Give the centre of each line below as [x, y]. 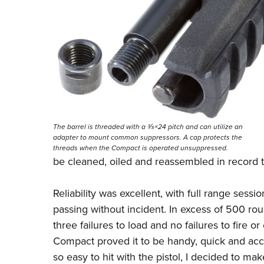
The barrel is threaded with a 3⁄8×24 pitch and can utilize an [148, 127]
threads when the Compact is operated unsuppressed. [140, 148]
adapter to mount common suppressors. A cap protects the [147, 138]
